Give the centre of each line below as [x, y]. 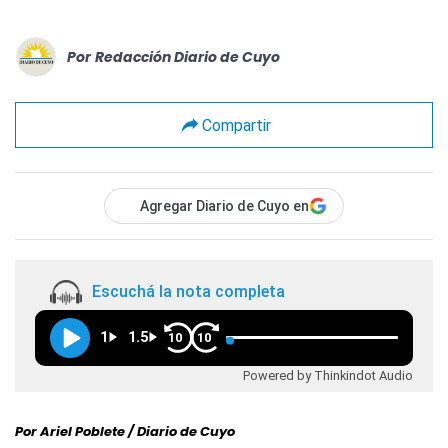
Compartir [236, 125]
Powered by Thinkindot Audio [328, 375]
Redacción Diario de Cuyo [187, 56]
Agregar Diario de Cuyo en [224, 206]
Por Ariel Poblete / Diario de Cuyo [125, 431]
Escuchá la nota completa [188, 292]
